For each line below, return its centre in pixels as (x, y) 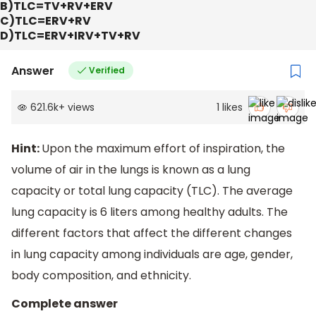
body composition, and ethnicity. (101, 276)
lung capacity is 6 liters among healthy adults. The (150, 212)
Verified (107, 71)
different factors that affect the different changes (152, 233)
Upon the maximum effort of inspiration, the (163, 149)
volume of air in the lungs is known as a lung (131, 170)
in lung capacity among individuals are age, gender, (152, 255)
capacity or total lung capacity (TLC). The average (152, 191)
